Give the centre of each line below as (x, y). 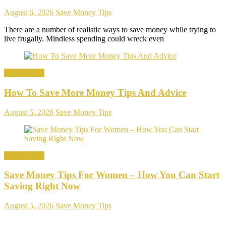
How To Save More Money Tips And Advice (95, 92)
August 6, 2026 (29, 13)
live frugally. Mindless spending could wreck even (84, 39)
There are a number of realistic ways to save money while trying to (110, 30)
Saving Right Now (42, 186)
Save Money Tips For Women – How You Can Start (112, 175)
